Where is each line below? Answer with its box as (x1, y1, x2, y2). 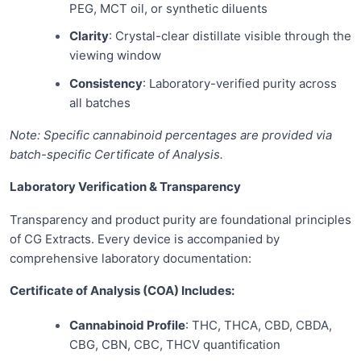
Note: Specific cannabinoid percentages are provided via (10, 127, 332, 143)
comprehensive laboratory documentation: (10, 250, 251, 266)
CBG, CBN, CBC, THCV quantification (68, 336, 280, 352)
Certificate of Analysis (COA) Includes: (10, 283, 234, 299)
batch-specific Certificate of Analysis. (10, 146, 223, 162)
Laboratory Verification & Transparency (10, 179, 241, 195)
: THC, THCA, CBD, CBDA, (185, 317, 332, 333)
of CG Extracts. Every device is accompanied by (10, 230, 280, 247)
